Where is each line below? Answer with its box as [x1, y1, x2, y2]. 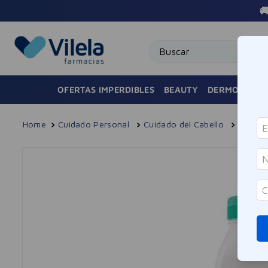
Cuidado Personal [57, 119, 129, 129]
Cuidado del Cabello [144, 119, 224, 129]
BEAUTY [164, 84, 199, 95]
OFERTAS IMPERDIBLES [57, 84, 155, 95]
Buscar [148, 39, 179, 50]
